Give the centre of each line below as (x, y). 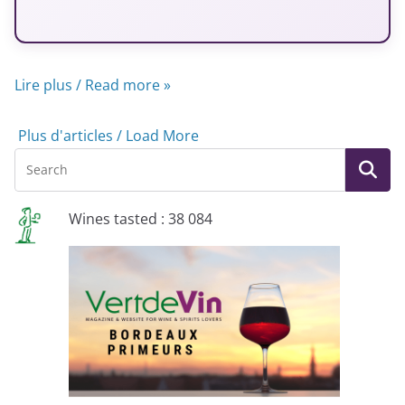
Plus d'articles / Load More (108, 135)
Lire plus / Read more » (93, 85)
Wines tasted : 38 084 (141, 218)
